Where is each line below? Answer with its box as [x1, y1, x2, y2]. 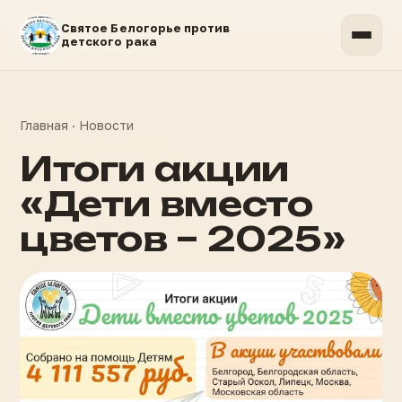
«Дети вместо [20, 182, 313, 224]
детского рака [61, 34, 157, 48]
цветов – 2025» [20, 217, 346, 259]
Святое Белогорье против [61, 21, 231, 35]
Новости [79, 118, 134, 133]
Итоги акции [20, 147, 289, 189]
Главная [20, 118, 68, 133]
